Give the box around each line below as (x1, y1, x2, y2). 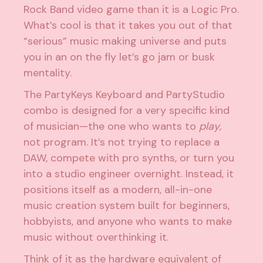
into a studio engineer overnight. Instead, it (23, 166, 234, 181)
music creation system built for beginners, (23, 198, 230, 213)
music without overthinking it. (23, 230, 169, 244)
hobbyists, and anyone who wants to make (23, 214, 232, 228)
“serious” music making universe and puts (23, 33, 227, 48)
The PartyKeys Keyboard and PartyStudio (23, 87, 225, 102)
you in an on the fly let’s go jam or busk (23, 49, 215, 64)
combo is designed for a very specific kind (23, 103, 230, 117)
